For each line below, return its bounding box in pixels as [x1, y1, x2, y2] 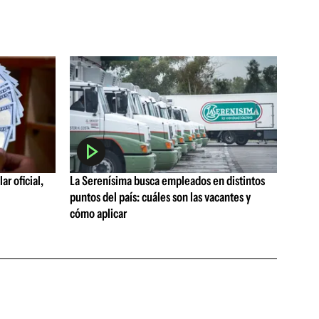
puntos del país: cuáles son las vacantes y [69, 189, 251, 205]
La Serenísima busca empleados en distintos [69, 172, 265, 189]
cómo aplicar [69, 205, 127, 221]
